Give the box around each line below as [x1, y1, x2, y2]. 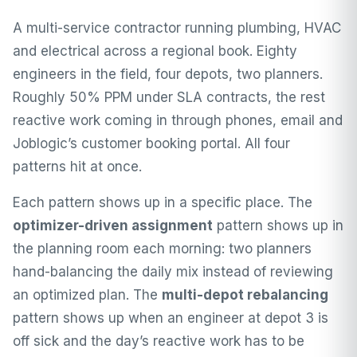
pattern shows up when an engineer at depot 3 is [13, 310, 328, 326]
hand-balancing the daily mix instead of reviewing [13, 264, 333, 280]
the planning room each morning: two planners [13, 241, 312, 257]
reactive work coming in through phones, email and [13, 112, 343, 128]
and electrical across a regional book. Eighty [13, 43, 297, 59]
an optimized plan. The [13, 287, 162, 303]
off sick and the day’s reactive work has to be [13, 333, 304, 349]
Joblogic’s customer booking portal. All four [13, 135, 290, 151]
